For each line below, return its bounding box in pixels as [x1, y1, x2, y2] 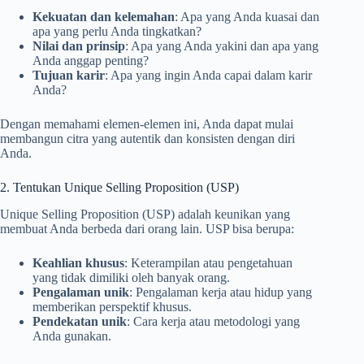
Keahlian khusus [32, 255, 124, 270]
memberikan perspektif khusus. [32, 299, 192, 314]
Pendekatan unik [32, 314, 127, 328]
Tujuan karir [32, 68, 105, 83]
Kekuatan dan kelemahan [32, 10, 175, 24]
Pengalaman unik [32, 284, 129, 299]
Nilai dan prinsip [32, 39, 125, 54]
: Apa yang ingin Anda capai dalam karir [105, 68, 312, 83]
